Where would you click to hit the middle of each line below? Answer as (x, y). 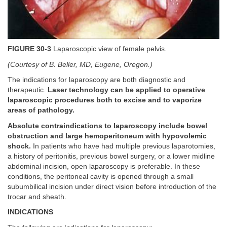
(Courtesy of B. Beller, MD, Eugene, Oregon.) (80, 64)
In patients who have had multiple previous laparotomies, (123, 146)
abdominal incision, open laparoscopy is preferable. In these (104, 166)
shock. (19, 146)
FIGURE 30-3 (29, 49)
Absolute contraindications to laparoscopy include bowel (107, 126)
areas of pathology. (41, 110)
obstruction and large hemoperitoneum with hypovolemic (107, 136)
